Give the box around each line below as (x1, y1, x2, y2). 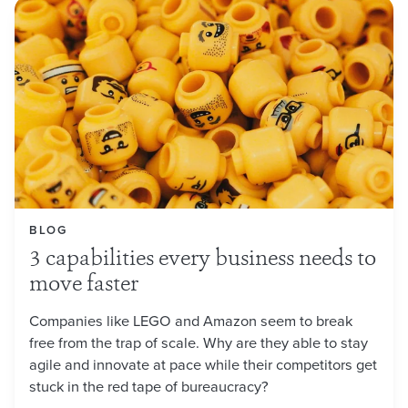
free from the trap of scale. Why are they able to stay (29, 331, 368, 353)
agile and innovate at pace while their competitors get (29, 353, 377, 375)
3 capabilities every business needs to (29, 250, 376, 271)
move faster (29, 275, 138, 297)
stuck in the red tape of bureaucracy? (29, 375, 269, 397)
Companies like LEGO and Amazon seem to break (29, 310, 352, 331)
